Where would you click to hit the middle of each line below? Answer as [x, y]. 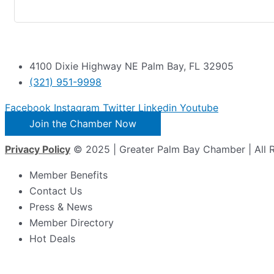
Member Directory [72, 223]
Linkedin [157, 108]
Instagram [77, 108]
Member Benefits [68, 175]
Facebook [28, 108]
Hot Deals [52, 239]
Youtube [199, 108]
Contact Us [56, 191]
